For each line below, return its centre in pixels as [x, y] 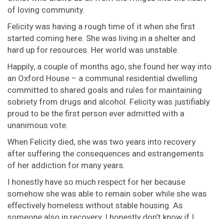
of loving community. [46, 10]
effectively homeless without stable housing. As [95, 206]
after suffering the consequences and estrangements [106, 154]
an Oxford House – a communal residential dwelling [102, 79]
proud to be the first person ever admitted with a [96, 114]
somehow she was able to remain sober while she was [107, 194]
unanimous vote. [38, 126]
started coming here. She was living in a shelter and [101, 39]
